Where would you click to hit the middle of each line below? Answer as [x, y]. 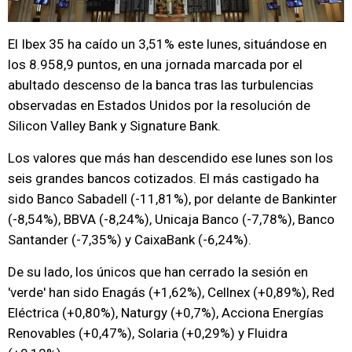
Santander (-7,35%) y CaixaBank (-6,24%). [130, 240]
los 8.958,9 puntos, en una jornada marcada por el [155, 64]
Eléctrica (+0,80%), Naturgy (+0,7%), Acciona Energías [166, 313]
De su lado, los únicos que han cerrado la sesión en [158, 272]
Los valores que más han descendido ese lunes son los [170, 158]
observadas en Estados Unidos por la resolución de [159, 105]
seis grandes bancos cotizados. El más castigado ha [163, 178]
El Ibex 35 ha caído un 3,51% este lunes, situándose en [167, 44]
